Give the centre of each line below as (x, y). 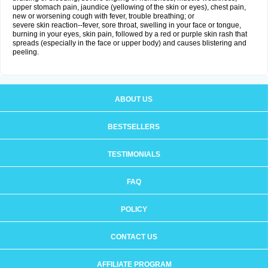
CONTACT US (134, 237)
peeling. (26, 52)
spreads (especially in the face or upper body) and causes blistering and (130, 43)
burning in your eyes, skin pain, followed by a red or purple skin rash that (130, 34)
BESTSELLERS (134, 127)
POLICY (134, 209)
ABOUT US (134, 99)
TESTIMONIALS (134, 154)
